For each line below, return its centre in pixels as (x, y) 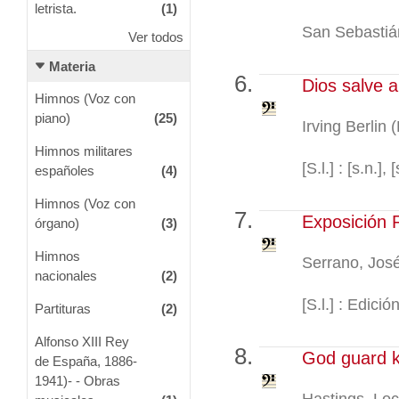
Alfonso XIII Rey (81, 341)
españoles (64, 170)
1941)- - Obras (77, 380)
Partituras (62, 308)
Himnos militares (83, 151)
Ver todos (155, 37)
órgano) (57, 223)
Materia (72, 66)
